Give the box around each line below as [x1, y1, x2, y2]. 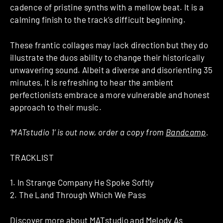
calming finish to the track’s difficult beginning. [10, 14, 186, 25]
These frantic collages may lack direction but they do [10, 39, 209, 50]
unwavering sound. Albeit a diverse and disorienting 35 [10, 64, 213, 75]
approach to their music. [10, 102, 102, 112]
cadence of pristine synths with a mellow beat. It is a [10, 2, 204, 12]
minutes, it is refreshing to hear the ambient [10, 77, 174, 87]
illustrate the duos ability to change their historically [10, 52, 205, 62]
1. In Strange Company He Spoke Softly [10, 177, 154, 188]
